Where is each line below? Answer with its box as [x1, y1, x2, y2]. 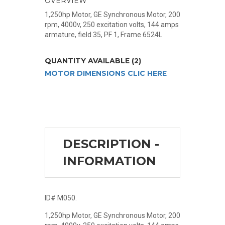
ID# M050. [45, 194, 77, 202]
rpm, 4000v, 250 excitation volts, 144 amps [45, 21, 179, 29]
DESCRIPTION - [63, 137, 159, 152]
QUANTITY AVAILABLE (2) [45, 56, 141, 66]
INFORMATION [63, 154, 156, 169]
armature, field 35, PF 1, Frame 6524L [45, 31, 162, 39]
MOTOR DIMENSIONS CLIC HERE [45, 69, 167, 78]
